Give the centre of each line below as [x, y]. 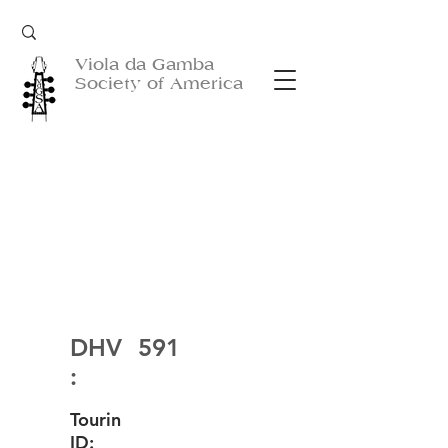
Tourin [95, 419]
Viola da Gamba [144, 64]
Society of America [159, 83]
